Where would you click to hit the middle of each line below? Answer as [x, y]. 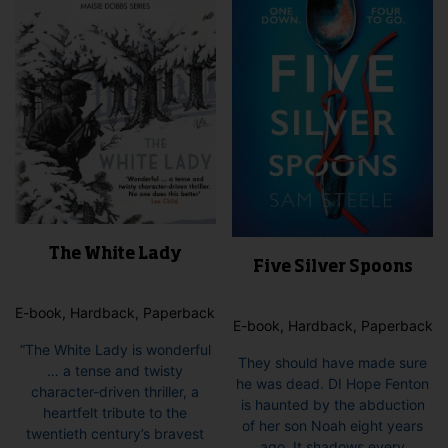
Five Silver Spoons [332, 267]
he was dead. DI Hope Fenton [333, 383]
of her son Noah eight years [333, 425]
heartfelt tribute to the [115, 412]
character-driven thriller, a [115, 391]
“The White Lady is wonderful [115, 349]
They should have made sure [333, 362]
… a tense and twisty [115, 370]
